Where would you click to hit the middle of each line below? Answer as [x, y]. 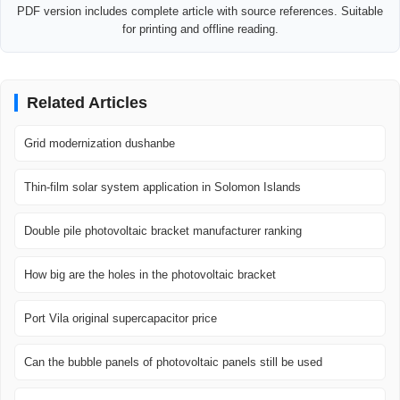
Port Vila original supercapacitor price [121, 319]
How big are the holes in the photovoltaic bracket [150, 275]
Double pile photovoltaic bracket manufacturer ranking [163, 231]
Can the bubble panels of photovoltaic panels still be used [173, 362]
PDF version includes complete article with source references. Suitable [200, 12]
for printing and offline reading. [200, 29]
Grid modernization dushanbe [100, 144]
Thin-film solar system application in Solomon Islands [162, 187]
